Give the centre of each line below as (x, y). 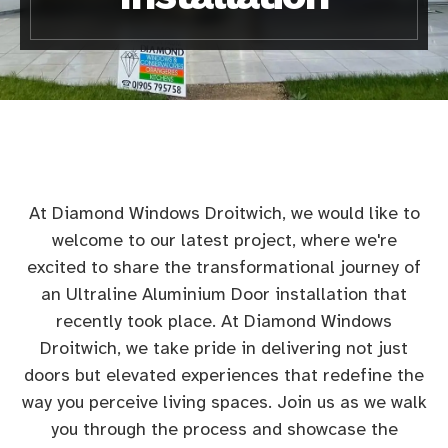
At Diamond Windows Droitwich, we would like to (224, 213)
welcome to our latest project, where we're (224, 240)
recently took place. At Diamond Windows (224, 321)
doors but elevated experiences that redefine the (224, 375)
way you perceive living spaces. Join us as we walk (224, 402)
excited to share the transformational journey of (224, 267)
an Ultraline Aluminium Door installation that (224, 294)
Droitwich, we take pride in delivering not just (224, 348)
